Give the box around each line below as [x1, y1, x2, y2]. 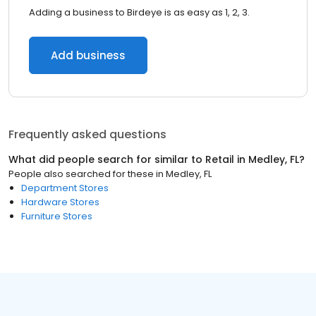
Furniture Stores [21, 209, 92, 223]
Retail [205, 152, 234, 166]
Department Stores [21, 181, 109, 195]
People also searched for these [8, 167, 154, 181]
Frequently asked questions [8, 126, 166, 142]
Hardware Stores [21, 195, 99, 209]
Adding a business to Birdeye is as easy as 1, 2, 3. [29, 6, 250, 19]
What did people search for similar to [8, 152, 205, 166]
